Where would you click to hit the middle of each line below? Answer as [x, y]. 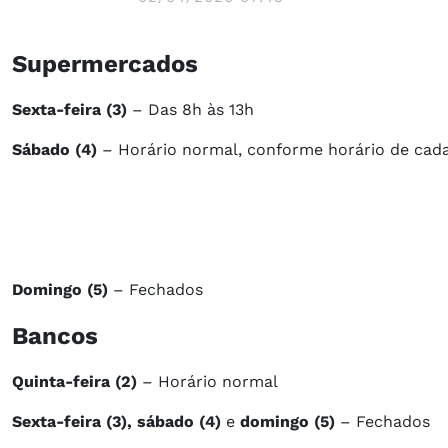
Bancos [55, 336]
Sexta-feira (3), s [79, 422]
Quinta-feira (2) [74, 382]
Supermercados [105, 64]
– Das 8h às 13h [193, 110]
